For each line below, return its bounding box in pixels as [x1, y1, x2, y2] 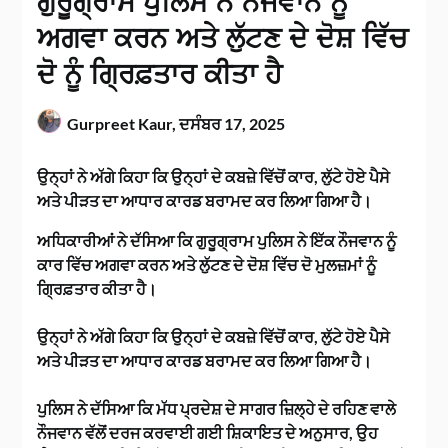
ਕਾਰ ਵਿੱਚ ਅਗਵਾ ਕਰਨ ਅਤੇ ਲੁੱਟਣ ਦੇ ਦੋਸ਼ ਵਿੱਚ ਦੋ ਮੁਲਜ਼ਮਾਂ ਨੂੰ [37, 255, 377, 275]
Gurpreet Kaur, [67, 114, 180, 134]
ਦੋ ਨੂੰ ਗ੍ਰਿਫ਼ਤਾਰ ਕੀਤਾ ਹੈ [37, 54, 283, 96]
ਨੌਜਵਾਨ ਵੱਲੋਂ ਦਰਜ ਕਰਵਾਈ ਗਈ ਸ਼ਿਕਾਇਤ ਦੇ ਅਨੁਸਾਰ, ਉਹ [37, 423, 379, 443]
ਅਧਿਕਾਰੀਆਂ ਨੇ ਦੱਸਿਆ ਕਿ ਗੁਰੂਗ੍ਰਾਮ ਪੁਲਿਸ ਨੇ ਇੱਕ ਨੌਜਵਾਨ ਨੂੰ [37, 231, 397, 251]
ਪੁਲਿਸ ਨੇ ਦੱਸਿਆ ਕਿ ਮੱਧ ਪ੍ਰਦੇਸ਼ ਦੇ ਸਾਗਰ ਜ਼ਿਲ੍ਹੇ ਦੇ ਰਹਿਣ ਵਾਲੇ [37, 399, 397, 419]
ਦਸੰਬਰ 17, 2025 [179, 114, 286, 134]
